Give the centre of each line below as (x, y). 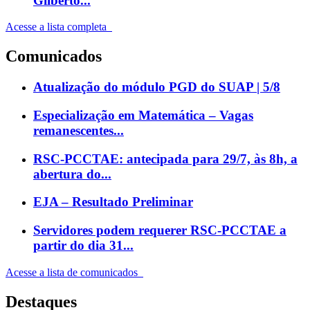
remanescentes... (79, 130)
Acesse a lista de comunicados (72, 272)
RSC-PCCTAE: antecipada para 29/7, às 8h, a (165, 158)
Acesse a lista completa (56, 27)
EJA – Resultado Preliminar (113, 202)
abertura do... (72, 174)
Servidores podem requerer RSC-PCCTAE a (160, 230)
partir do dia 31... (83, 246)
